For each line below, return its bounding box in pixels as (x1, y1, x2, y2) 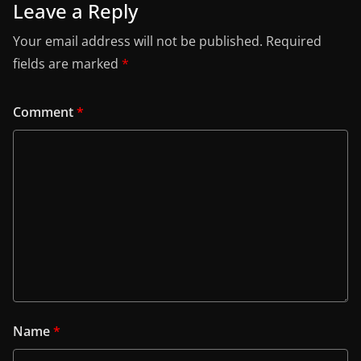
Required (266, 32, 322, 50)
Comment (13, 103, 77, 121)
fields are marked (13, 55, 122, 73)
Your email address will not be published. (13, 32, 263, 50)
